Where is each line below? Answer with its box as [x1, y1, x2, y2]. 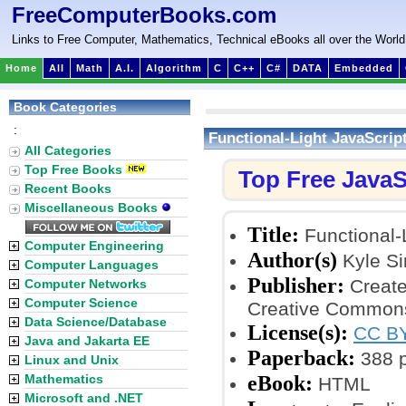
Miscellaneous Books [24, 200, 161, 215]
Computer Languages [24, 257, 159, 272]
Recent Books [24, 181, 111, 196]
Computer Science [24, 295, 138, 310]
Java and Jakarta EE [24, 333, 150, 348]
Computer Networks [24, 276, 147, 291]
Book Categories [14, 100, 117, 114]
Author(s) [247, 247, 337, 272]
